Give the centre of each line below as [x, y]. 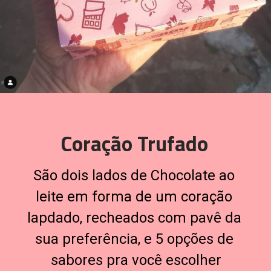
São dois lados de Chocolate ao [134, 176]
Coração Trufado [135, 143]
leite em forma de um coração [134, 197]
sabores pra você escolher [136, 260]
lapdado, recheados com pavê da [134, 218]
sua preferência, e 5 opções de [134, 239]
